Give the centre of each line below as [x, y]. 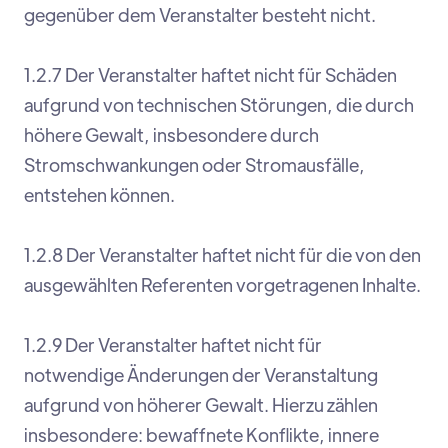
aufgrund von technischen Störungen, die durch [219, 105]
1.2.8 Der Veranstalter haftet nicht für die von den [222, 255]
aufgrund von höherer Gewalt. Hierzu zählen [201, 405]
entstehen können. [99, 195]
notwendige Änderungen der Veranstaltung [201, 375]
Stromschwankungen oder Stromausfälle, [194, 165]
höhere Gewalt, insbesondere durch [171, 135]
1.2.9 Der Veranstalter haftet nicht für [173, 345]
